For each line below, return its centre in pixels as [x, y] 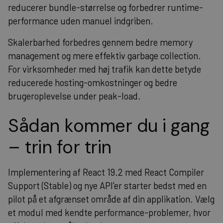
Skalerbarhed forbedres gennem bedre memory [100, 42]
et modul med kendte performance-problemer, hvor [109, 212]
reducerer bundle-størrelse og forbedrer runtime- [106, 7]
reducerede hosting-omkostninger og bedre [93, 82]
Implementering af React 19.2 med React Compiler [106, 172]
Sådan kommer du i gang [109, 125]
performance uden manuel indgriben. [81, 21]
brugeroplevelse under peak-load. [74, 96]
